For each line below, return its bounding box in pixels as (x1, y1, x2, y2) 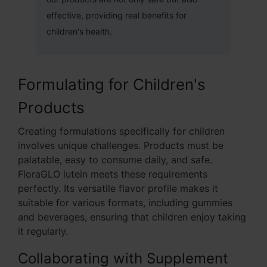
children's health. (46, 26, 112, 36)
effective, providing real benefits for (46, 10, 187, 20)
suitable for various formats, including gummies (18, 197, 232, 209)
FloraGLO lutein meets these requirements (18, 168, 207, 180)
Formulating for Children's (18, 75, 206, 94)
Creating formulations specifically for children (18, 125, 225, 137)
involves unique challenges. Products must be (18, 139, 223, 151)
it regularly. (18, 225, 68, 237)
